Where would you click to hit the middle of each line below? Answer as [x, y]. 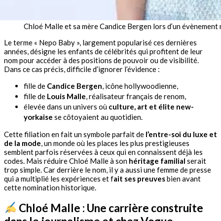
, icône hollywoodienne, [140, 86]
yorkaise [38, 117]
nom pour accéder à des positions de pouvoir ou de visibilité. [101, 60]
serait [196, 161]
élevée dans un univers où [66, 106]
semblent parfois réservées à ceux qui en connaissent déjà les [103, 152]
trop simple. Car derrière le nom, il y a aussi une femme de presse [108, 169]
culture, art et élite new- [151, 106]
